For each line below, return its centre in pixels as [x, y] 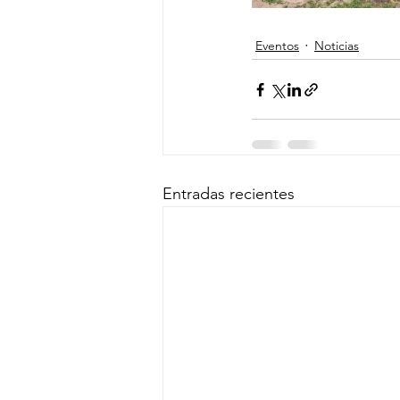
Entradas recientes [229, 194]
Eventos [277, 45]
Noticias [337, 45]
